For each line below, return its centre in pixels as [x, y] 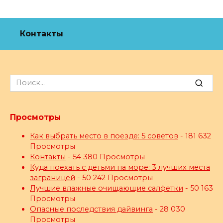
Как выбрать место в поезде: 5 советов [104, 136]
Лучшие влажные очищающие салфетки [107, 188]
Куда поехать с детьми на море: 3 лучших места [120, 167]
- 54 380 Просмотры [105, 157]
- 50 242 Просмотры [114, 177]
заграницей [53, 177]
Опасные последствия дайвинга [91, 209]
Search [22, 79]
